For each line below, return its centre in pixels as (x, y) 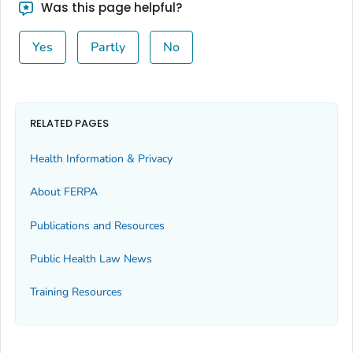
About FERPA (64, 192)
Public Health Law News (91, 259)
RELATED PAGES (69, 124)
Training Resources (76, 292)
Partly (108, 47)
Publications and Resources (97, 225)
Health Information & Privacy (101, 158)
